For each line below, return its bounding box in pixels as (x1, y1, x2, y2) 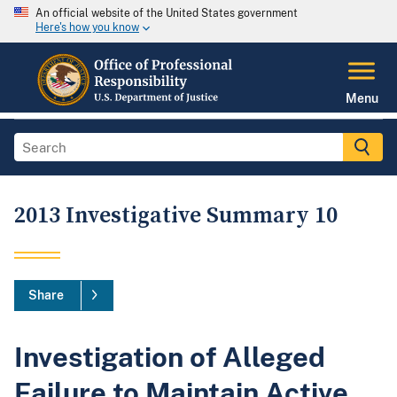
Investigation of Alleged (14, 339, 325, 373)
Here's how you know (35, 21, 139, 35)
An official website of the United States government (35, 7, 298, 19)
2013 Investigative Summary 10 (14, 200, 338, 230)
